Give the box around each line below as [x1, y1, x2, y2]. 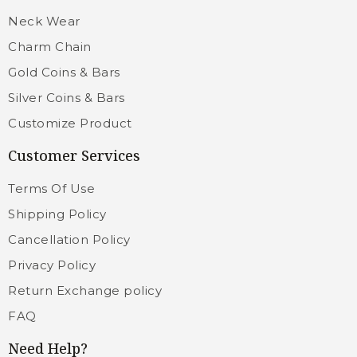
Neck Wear [8, 14, 80, 29]
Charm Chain [8, 39, 92, 55]
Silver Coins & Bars [8, 90, 125, 106]
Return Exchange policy [8, 283, 162, 299]
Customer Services [8, 146, 140, 166]
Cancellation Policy [8, 232, 131, 248]
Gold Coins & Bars [8, 65, 120, 80]
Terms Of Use [8, 181, 95, 197]
